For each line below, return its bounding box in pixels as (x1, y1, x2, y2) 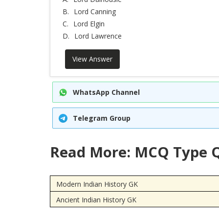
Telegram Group (73, 113, 131, 123)
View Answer (72, 54, 112, 64)
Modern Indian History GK (56, 179, 138, 189)
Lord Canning (74, 7, 116, 16)
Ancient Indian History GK (56, 195, 136, 204)
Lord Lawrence (74, 31, 122, 41)
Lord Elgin (73, 19, 105, 28)
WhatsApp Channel (72, 88, 140, 97)
